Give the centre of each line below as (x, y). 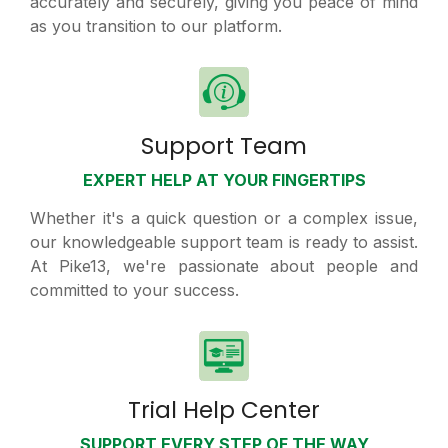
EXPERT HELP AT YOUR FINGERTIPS (224, 180)
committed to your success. (134, 290)
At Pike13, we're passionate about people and (224, 266)
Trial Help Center (224, 410)
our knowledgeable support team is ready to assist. (224, 242)
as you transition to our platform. (156, 26)
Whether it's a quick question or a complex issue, (224, 218)
